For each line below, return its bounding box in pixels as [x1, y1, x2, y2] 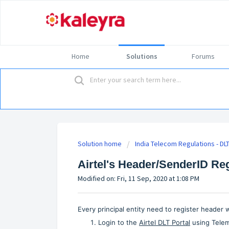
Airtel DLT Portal [139, 218, 190, 226]
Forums [191, 52, 215, 61]
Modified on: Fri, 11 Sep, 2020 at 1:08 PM [78, 174, 199, 184]
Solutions [126, 52, 157, 61]
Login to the [98, 218, 139, 226]
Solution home [78, 139, 123, 149]
